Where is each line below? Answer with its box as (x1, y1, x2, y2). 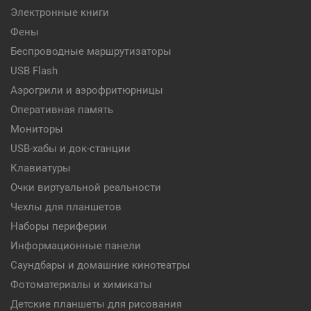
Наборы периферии (10, 220, 107, 233)
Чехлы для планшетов (10, 201, 121, 213)
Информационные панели (10, 239, 141, 252)
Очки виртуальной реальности (10, 181, 161, 194)
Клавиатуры (10, 162, 71, 174)
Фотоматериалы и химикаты (10, 278, 152, 291)
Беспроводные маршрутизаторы (10, 45, 171, 58)
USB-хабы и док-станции (10, 142, 131, 155)
